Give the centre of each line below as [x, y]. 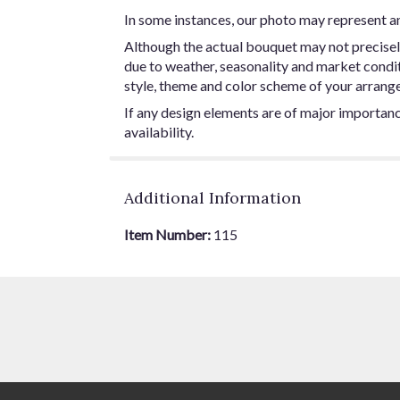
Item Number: [169, 234]
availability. [159, 132]
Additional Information [212, 198]
